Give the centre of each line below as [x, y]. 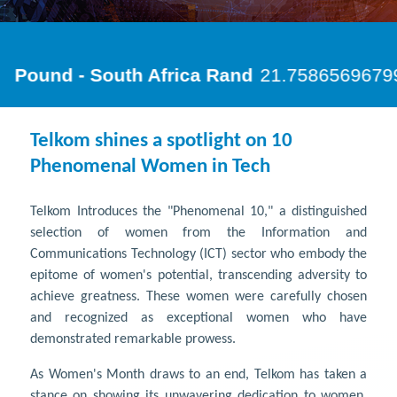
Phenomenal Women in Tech [150, 166]
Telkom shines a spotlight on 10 [161, 140]
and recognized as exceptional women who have [198, 318]
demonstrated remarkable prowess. [133, 339]
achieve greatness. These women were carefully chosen [198, 296]
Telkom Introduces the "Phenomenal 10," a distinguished [198, 211]
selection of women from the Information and [198, 233]
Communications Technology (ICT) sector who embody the [198, 254]
